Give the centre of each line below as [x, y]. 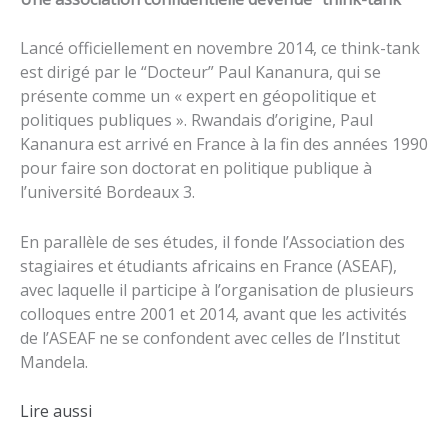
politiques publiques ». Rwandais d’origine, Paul [196, 120]
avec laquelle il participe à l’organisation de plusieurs [217, 289]
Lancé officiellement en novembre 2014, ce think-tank [220, 48]
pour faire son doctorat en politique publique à [196, 168]
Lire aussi [56, 411]
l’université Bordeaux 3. [107, 192]
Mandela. [54, 361]
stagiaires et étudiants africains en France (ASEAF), [208, 265]
